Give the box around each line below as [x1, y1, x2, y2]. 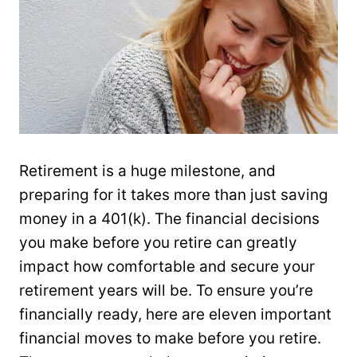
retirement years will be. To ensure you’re [19, 281, 313, 300]
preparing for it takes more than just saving [19, 186, 328, 205]
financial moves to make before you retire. [19, 329, 321, 348]
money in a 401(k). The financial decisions [19, 210, 320, 229]
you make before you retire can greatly [19, 233, 297, 253]
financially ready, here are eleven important [19, 305, 331, 324]
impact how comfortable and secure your [19, 257, 315, 277]
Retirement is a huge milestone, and [19, 162, 276, 181]
